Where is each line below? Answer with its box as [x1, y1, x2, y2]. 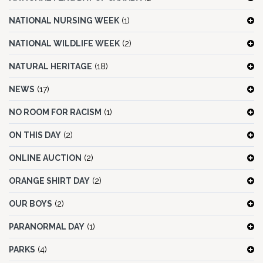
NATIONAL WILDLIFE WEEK [9, 39, 120, 49]
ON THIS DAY [9, 130, 61, 140]
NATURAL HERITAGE [9, 62, 92, 72]
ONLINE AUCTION [9, 153, 82, 163]
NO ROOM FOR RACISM [9, 107, 102, 117]
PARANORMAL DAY [9, 222, 85, 232]
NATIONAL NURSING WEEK [9, 16, 119, 26]
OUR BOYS [9, 199, 52, 209]
